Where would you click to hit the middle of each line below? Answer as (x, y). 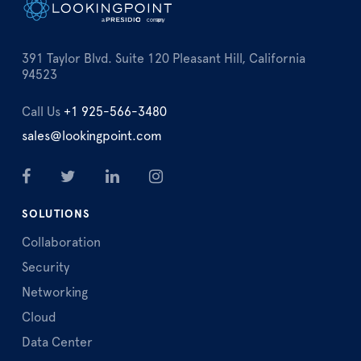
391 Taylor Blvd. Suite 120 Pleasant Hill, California (164, 58)
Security (46, 267)
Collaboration (61, 242)
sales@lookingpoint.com (92, 136)
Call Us (41, 112)
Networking (55, 292)
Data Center (57, 342)
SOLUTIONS (56, 214)
